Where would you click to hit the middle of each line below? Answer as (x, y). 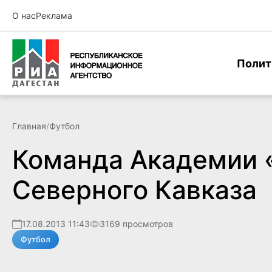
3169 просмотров (136, 224)
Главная (29, 126)
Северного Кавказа (134, 190)
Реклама (54, 15)
